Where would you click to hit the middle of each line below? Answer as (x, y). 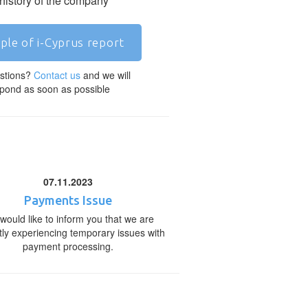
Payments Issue (68, 200)
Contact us (57, 75)
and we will (106, 75)
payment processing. (68, 246)
